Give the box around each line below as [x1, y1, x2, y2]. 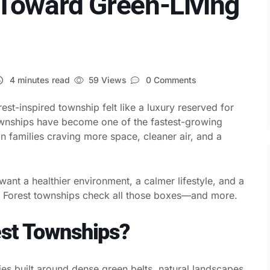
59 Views [86, 74, 127, 85]
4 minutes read [7, 74, 70, 85]
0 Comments [143, 74, 196, 85]
